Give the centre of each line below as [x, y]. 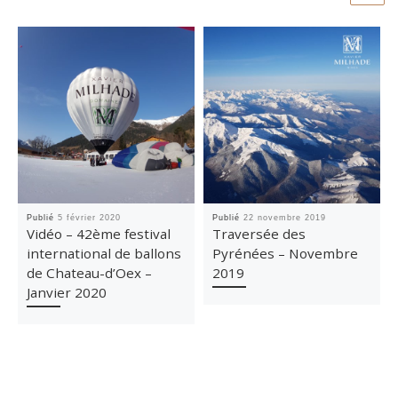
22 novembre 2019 [285, 218]
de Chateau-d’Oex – [90, 273]
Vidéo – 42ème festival [99, 234]
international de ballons [104, 254]
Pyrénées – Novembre [286, 254]
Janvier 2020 [67, 293]
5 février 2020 [90, 218]
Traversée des [259, 234]
